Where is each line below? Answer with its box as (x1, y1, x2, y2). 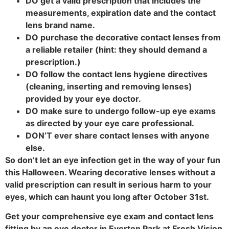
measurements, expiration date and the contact (26, 7, 216, 18)
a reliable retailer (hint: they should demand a (26, 44, 207, 55)
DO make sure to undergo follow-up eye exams (26, 105, 216, 116)
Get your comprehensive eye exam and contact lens (5, 211, 214, 222)
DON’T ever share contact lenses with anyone (26, 130, 210, 141)
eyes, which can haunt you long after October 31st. (5, 191, 209, 202)
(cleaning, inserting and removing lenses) (26, 81, 192, 91)
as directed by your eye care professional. (26, 118, 194, 128)
